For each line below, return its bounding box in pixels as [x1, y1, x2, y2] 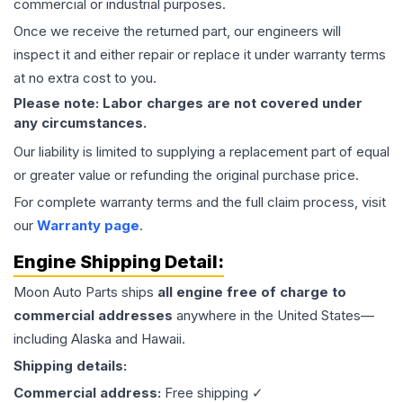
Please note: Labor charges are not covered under [13, 94, 363, 112]
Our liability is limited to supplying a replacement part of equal [13, 143, 390, 160]
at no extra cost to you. [13, 69, 157, 86]
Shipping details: [13, 357, 127, 374]
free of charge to [223, 283, 346, 300]
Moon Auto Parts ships [13, 283, 157, 300]
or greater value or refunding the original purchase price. [13, 166, 359, 184]
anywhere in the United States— [173, 307, 374, 324]
